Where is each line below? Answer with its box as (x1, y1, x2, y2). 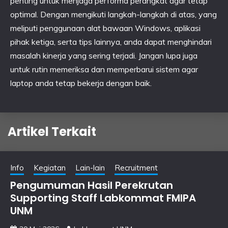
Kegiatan (34, 162, 66, 173)
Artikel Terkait (8, 123, 96, 140)
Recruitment (115, 162, 158, 173)
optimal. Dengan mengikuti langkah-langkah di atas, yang (10, 9, 217, 19)
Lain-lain (75, 162, 105, 173)
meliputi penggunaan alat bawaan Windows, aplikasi (10, 23, 201, 33)
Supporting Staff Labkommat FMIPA (10, 190, 196, 205)
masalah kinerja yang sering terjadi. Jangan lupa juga (10, 50, 197, 61)
